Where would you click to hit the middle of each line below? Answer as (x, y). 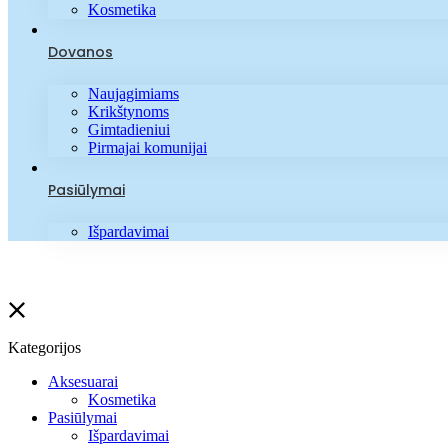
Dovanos (80, 51)
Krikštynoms (128, 111)
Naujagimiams (133, 93)
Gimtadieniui (129, 129)
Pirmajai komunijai (147, 147)
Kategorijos (44, 347)
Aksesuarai (83, 381)
